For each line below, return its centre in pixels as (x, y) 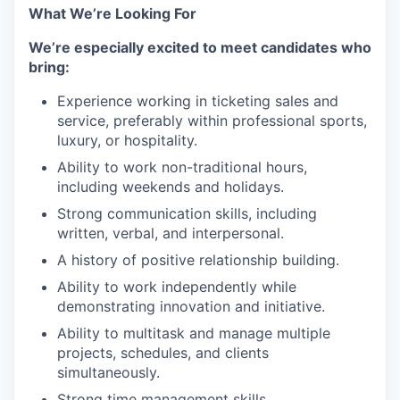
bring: (49, 67)
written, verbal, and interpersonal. (171, 233)
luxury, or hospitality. (127, 140)
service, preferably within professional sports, (212, 121)
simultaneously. (108, 372)
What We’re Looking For (112, 13)
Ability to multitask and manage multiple (194, 333)
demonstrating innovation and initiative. (191, 306)
